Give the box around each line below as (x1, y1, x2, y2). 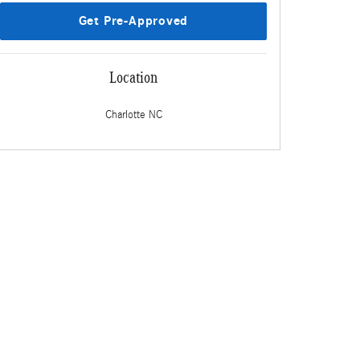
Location (109, 67, 157, 86)
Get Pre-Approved (78, 13, 189, 28)
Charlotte (104, 108, 145, 121)
